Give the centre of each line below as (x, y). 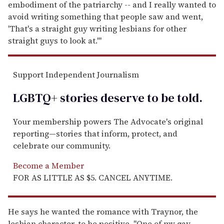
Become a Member (48, 165)
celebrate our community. (62, 145)
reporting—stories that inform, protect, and (95, 133)
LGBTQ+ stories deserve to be (94, 97)
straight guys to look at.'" (55, 40)
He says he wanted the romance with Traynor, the (103, 211)
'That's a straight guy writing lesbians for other (97, 28)
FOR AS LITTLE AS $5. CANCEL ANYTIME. (93, 177)
